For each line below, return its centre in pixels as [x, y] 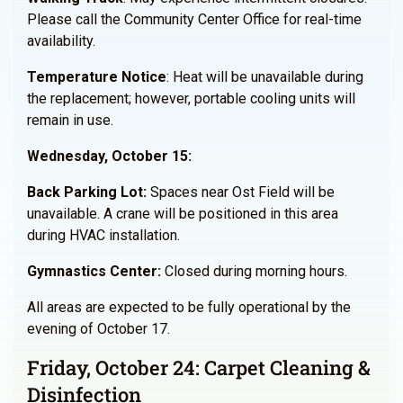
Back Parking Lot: [87, 192]
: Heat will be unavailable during [265, 77]
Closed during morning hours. [256, 271]
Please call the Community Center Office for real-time [194, 19]
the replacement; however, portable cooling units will [191, 99]
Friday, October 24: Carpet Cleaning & [199, 367]
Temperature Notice [97, 77]
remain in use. [70, 120]
